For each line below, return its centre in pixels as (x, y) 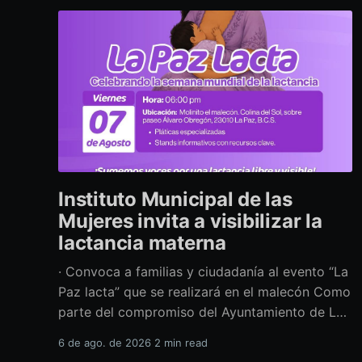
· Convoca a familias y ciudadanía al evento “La (203, 272)
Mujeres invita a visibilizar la (190, 221)
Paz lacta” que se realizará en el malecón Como (186, 292)
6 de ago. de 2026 (105, 343)
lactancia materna (142, 243)
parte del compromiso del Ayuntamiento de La (201, 312)
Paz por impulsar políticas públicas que (179, 333)
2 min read (181, 343)
